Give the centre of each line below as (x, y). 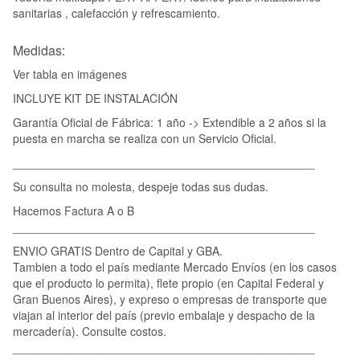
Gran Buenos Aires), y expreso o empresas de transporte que (170, 299)
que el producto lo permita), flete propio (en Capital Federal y (168, 282)
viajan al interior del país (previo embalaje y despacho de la (164, 315)
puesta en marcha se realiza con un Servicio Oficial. (145, 138)
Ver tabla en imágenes (70, 74)
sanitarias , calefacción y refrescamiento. (117, 12)
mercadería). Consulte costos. (90, 331)
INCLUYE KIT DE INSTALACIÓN (95, 98)
